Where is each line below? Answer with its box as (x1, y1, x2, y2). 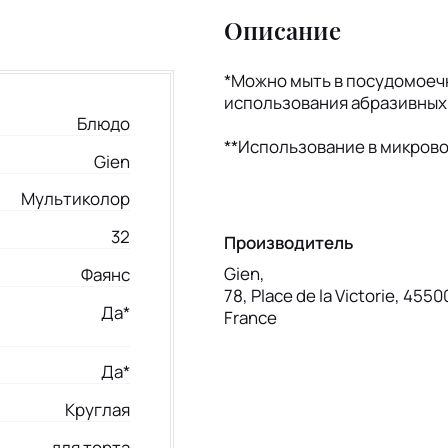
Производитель (224, 231, 353, 255)
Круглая (64, 398, 130, 422)
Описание (224, 13, 341, 46)
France (224, 306, 277, 330)
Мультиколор (20, 187, 130, 211)
